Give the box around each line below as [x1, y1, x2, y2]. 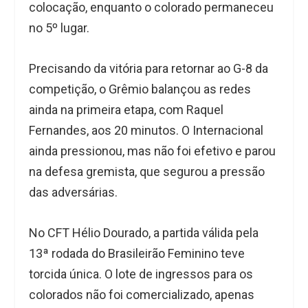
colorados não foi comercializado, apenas [29, 287, 255, 302]
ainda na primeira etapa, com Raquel [29, 102, 224, 118]
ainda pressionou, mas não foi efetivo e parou [29, 144, 276, 159]
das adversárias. [29, 185, 118, 200]
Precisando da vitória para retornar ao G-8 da [29, 61, 269, 76]
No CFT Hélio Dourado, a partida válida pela [29, 225, 259, 241]
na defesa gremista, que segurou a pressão [29, 164, 265, 179]
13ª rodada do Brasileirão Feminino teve [29, 246, 245, 261]
